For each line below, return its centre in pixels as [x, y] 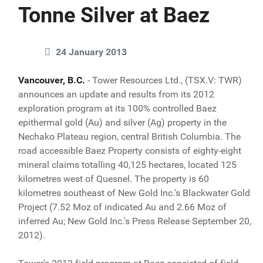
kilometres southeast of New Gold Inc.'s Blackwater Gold [134, 193]
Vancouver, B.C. [53, 80]
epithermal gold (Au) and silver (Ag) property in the [122, 122]
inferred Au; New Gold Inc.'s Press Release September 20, [134, 221]
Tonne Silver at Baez [114, 15]
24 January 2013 [91, 52]
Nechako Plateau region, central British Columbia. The [129, 136]
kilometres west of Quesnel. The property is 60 [113, 178]
